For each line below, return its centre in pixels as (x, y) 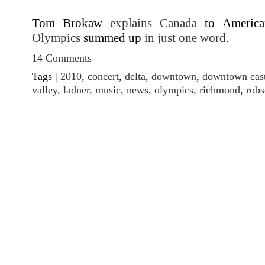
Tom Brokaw (71, 23)
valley (45, 90)
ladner (76, 90)
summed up (112, 38)
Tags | (46, 76)
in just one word (185, 38)
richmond (220, 90)
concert (103, 76)
